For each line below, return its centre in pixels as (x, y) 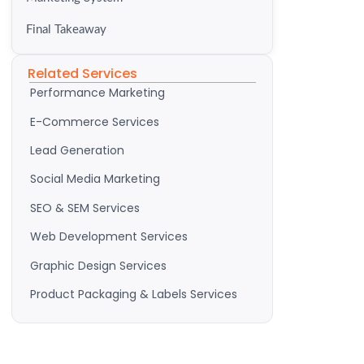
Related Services (82, 74)
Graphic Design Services (98, 265)
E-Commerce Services (95, 121)
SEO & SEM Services (85, 208)
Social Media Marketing (95, 179)
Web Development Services (109, 237)
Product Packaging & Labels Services (134, 294)
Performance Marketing (97, 93)
